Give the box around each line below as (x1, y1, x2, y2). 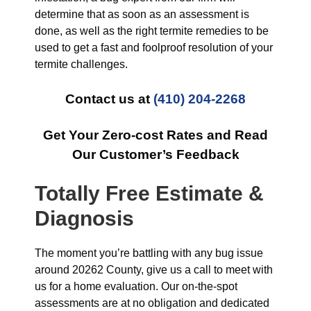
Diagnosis (35, 207, 134, 230)
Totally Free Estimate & (35, 182, 264, 205)
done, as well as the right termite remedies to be (35, 25, 269, 37)
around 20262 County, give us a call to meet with (35, 264, 273, 276)
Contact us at (65, 92, 153, 106)
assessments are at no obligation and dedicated (35, 297, 269, 309)
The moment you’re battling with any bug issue (35, 247, 263, 259)
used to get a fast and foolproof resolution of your (35, 42, 273, 53)
